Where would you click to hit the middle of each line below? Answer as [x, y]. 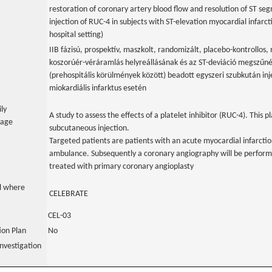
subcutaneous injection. [89, 128]
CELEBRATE [69, 194]
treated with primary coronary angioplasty [121, 167]
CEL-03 [59, 216]
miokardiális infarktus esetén [98, 88]
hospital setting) [76, 35]
